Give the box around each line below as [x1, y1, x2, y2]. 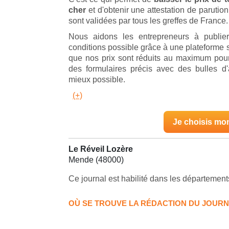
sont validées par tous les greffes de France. [68, 16, 228, 25]
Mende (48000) [68, 155, 124, 164]
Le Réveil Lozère [68, 144, 133, 153]
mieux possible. [68, 75, 125, 84]
